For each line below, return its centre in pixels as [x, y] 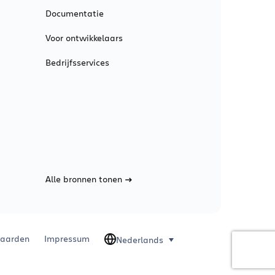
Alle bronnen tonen [83, 179]
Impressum [67, 238]
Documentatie [74, 13]
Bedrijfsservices [77, 62]
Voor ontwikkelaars [84, 38]
